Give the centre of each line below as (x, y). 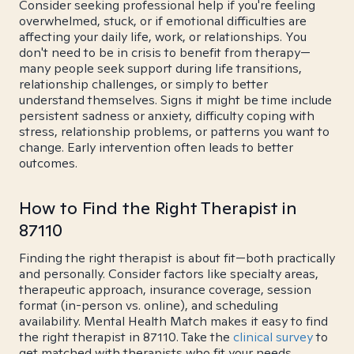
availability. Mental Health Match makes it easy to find (173, 321)
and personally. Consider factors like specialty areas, (169, 274)
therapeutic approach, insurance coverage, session (165, 290)
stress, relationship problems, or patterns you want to (174, 132)
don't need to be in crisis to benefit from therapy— (165, 53)
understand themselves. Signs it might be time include (175, 100)
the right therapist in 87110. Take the (126, 337)
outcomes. (48, 163)
